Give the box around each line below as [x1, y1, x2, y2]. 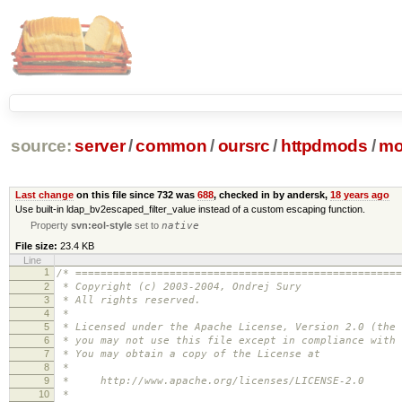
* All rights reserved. [57, 293, 201, 306]
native [162, 219, 200, 232]
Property [31, 219, 72, 231]
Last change [14, 188, 74, 200]
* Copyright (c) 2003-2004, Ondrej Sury [57, 280, 301, 293]
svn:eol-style [71, 219, 133, 231]
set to [132, 219, 162, 231]
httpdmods [280, 136, 368, 156]
